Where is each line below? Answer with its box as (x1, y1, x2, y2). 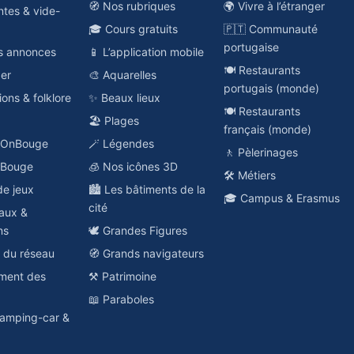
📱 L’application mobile (88, 45, 204, 58)
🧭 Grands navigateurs (88, 247, 204, 260)
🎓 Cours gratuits (88, 22, 178, 36)
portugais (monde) (224, 81, 320, 95)
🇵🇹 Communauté (224, 22, 318, 36)
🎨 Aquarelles (88, 68, 156, 81)
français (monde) (224, 122, 312, 136)
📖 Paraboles (88, 292, 154, 306)
